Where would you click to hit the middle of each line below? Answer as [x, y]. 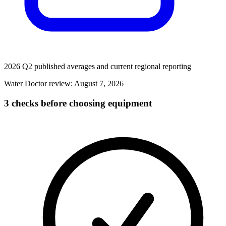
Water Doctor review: [39, 84]
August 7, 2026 [99, 84]
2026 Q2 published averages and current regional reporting [98, 67]
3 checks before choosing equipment [78, 103]
